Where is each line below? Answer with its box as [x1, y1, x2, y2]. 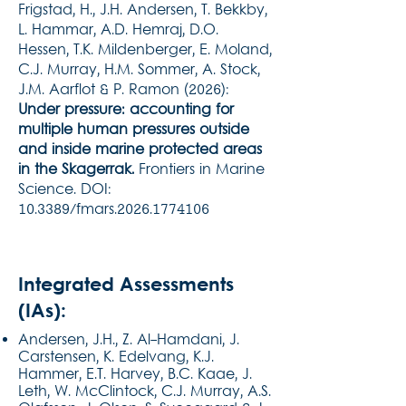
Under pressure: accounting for [18, 101, 234, 121]
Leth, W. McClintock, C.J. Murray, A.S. [18, 382, 271, 402]
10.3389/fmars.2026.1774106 [18, 200, 209, 220]
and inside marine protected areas [18, 140, 262, 160]
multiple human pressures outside [18, 121, 249, 140]
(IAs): [18, 299, 66, 322]
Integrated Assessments [18, 273, 234, 295]
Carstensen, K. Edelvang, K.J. [18, 348, 214, 368]
